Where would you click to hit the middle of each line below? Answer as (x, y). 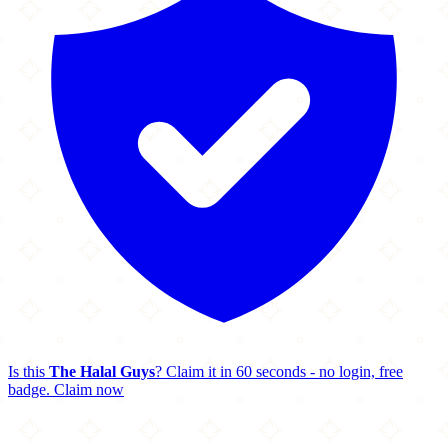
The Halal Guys (102, 371)
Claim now (89, 389)
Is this (28, 371)
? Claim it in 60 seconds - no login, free (279, 371)
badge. (29, 389)
